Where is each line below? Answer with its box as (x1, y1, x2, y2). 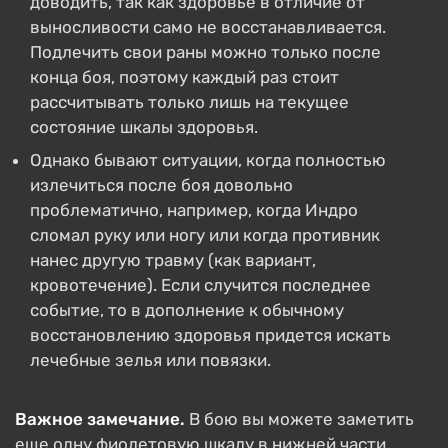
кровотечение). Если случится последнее (30, 275, 371, 295)
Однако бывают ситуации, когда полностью (30, 150, 386, 170)
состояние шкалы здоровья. (30, 117, 258, 137)
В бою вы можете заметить (185, 409, 414, 429)
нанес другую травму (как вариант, (30, 250, 316, 270)
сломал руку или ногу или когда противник (30, 225, 380, 245)
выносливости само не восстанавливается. (30, 17, 386, 37)
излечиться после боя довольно (30, 175, 293, 195)
